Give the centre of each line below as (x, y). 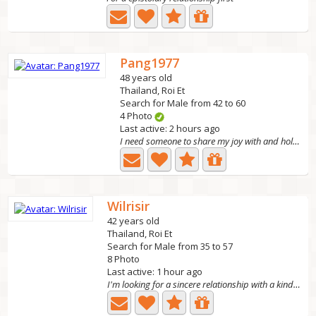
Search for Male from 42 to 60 (183, 103)
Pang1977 (150, 63)
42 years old (134, 221)
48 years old (146, 78)
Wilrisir (129, 206)
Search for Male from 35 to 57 (170, 246)
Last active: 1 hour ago (155, 272)
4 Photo (138, 116)
